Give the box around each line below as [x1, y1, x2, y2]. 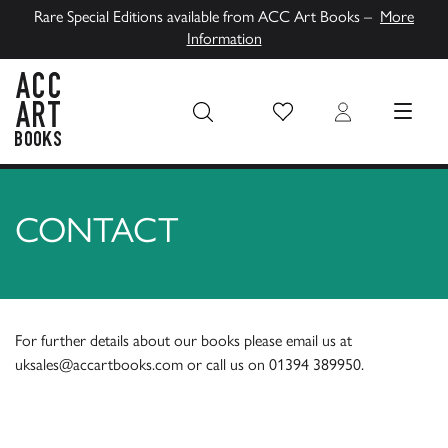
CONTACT [15, 208, 179, 251]
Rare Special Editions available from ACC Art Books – [34, 7, 380, 26]
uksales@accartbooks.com [15, 355, 183, 374]
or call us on [183, 355, 269, 374]
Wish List [272, 102, 332, 122]
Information [186, 29, 262, 48]
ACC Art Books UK [14, 147, 141, 166]
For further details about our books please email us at [15, 331, 352, 350]
